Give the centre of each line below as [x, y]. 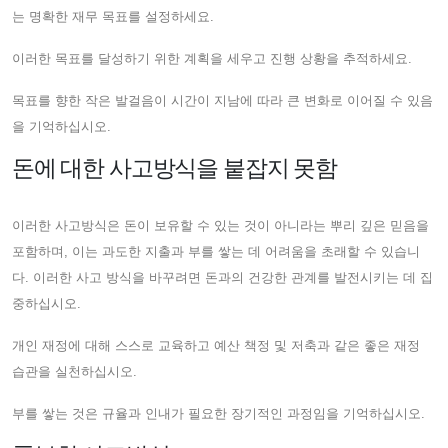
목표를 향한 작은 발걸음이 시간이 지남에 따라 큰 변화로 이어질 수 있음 [222, 100]
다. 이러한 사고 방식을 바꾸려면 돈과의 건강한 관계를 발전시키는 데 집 [222, 277]
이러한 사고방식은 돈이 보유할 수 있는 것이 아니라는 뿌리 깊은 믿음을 [220, 225]
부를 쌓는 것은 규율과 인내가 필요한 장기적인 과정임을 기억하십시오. [218, 413]
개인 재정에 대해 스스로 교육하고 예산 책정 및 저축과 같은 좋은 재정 [216, 345]
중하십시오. [46, 303]
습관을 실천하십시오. [74, 371]
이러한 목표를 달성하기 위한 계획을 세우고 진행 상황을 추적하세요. [212, 58]
